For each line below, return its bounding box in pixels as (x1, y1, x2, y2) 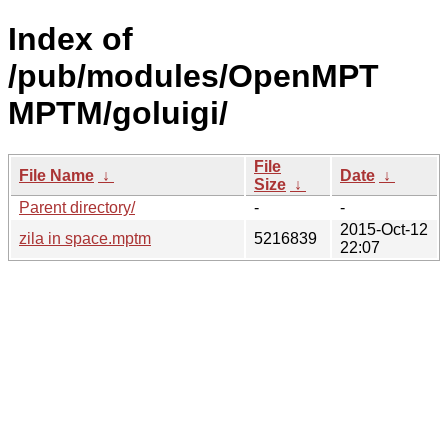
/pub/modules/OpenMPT (8, 58, 379, 95)
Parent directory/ (19, 198, 135, 216)
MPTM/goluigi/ (8, 95, 228, 132)
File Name (19, 166, 94, 184)
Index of (8, 21, 133, 58)
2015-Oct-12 (340, 220, 428, 238)
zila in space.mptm (19, 229, 151, 247)
